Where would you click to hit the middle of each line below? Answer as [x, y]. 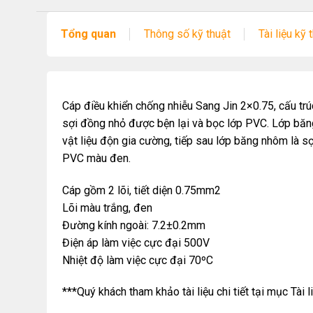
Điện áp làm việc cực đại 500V [136, 242]
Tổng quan [88, 34]
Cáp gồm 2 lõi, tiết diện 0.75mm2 [141, 190]
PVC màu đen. [96, 158]
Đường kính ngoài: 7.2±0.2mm [134, 225]
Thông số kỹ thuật [187, 34]
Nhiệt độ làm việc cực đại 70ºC [138, 260]
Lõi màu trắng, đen [107, 208]
